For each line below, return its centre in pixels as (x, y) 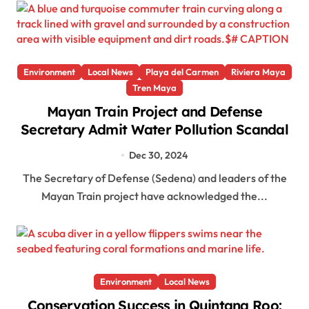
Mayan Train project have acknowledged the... (154, 196)
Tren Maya (154, 87)
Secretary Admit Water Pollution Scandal (154, 129)
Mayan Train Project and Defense (154, 111)
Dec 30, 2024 (158, 155)
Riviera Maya (258, 71)
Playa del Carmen (182, 71)
